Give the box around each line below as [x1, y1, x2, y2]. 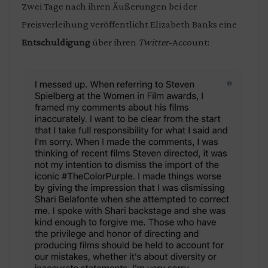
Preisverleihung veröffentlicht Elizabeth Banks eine [22, 19, 237, 31]
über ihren [90, 36, 138, 48]
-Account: [169, 36, 209, 48]
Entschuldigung [22, 36, 90, 48]
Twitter [138, 36, 169, 48]
